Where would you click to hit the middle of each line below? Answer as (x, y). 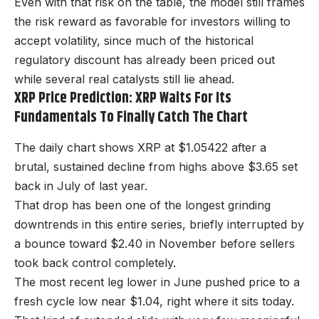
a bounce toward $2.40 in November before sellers (155, 244)
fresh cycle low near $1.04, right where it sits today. (154, 302)
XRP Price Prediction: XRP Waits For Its (123, 98)
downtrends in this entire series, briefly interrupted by (159, 225)
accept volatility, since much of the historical (134, 40)
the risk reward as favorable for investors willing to (152, 21)
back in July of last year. (81, 186)
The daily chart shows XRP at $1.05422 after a (140, 148)
